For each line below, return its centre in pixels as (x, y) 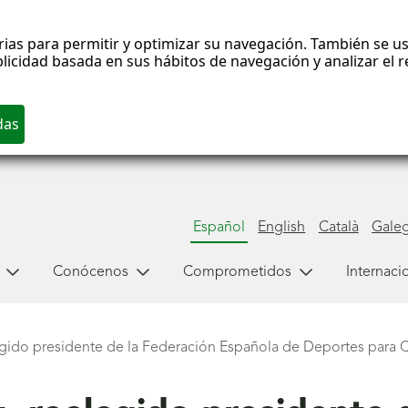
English (282, 227)
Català (338, 227)
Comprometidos (237, 272)
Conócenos (90, 272)
